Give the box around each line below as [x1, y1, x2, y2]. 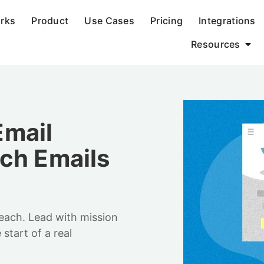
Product [31, 15, 69, 27]
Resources [191, 38, 240, 50]
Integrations [199, 15, 256, 27]
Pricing [150, 15, 183, 27]
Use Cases [84, 15, 135, 27]
